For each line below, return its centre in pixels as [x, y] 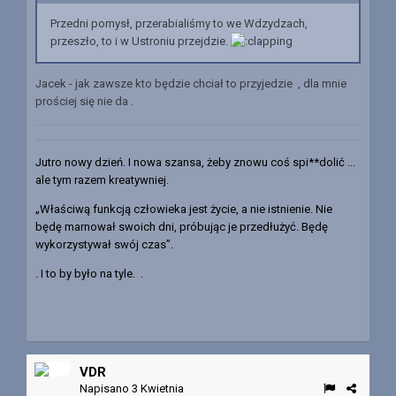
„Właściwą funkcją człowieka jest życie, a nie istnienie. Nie [184, 209]
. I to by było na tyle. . [89, 273]
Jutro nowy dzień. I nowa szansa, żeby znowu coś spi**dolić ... [195, 162]
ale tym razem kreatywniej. [102, 179]
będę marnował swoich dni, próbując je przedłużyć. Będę [182, 226]
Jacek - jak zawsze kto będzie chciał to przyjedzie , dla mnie [191, 84]
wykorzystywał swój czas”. [104, 244]
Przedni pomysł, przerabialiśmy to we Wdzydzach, [179, 23]
